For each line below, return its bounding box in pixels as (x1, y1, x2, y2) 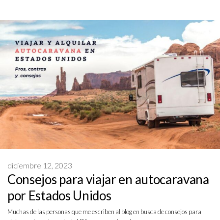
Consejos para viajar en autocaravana (7, 171, 209, 187)
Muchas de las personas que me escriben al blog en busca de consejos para (7, 208, 201, 216)
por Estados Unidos (7, 187, 111, 203)
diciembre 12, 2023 (7, 160, 72, 170)
